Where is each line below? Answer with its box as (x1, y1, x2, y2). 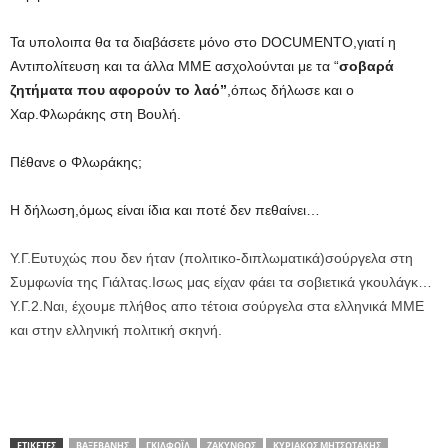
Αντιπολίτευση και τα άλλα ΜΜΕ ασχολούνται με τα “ (10, 57, 339, 74)
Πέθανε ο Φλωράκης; (10, 153, 142, 170)
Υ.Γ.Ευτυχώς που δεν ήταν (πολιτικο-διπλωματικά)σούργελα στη (10, 249, 413, 266)
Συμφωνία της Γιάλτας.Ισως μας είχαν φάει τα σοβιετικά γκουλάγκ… (10, 273, 432, 290)
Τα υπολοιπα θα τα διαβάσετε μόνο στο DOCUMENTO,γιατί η (10, 33, 396, 50)
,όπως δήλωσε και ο (227, 81, 354, 98)
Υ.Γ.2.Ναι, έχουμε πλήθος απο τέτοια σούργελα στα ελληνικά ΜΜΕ (10, 297, 424, 314)
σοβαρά (339, 57, 394, 74)
